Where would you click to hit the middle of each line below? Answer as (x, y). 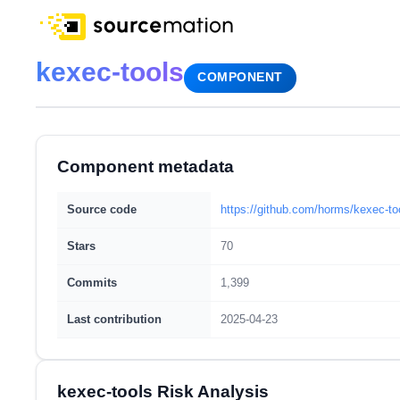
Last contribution (114, 319)
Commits (92, 283)
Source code (101, 209)
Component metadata (145, 167)
